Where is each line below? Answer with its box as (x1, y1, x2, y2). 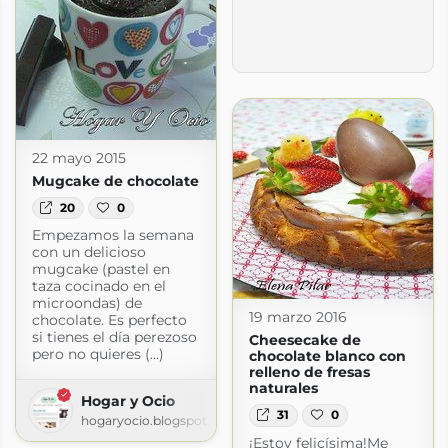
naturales (248, 379, 318, 398)
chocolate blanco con (248, 347, 406, 366)
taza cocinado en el (31, 276, 166, 295)
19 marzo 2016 (248, 308, 347, 327)
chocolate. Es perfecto (31, 310, 187, 329)
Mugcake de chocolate (31, 171, 199, 190)
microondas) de (31, 293, 142, 312)
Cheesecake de (248, 331, 361, 350)
